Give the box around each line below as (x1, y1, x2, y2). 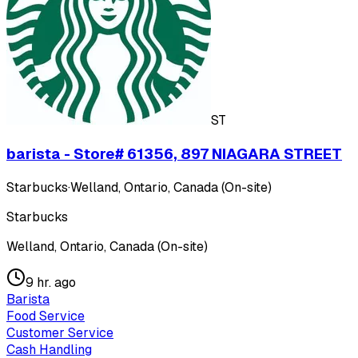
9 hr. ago (26, 273, 76, 291)
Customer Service (6, 324, 113, 341)
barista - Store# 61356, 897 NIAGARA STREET (6, 143, 342, 164)
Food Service (6, 307, 85, 324)
